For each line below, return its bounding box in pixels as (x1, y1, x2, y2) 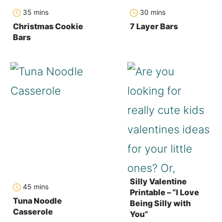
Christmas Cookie (13, 21, 84, 31)
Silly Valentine (130, 176, 187, 187)
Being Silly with (130, 198, 191, 209)
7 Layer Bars (130, 21, 178, 31)
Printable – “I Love (130, 187, 200, 198)
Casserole (13, 207, 54, 217)
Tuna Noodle (13, 196, 62, 206)
